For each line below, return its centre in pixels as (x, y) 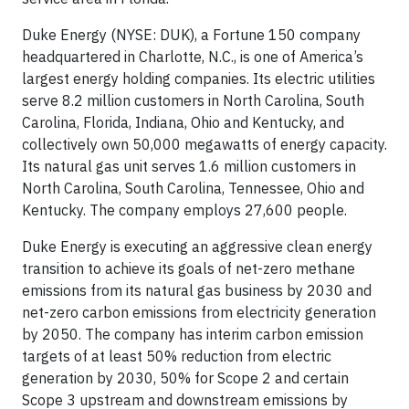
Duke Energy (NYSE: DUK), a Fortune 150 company (191, 35)
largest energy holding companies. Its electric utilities (199, 79)
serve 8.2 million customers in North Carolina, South (193, 101)
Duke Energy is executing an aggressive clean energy (197, 247)
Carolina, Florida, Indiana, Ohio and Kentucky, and (183, 123)
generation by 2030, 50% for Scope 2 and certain (185, 378)
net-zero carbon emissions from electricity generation (199, 313)
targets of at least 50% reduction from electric (177, 357)
